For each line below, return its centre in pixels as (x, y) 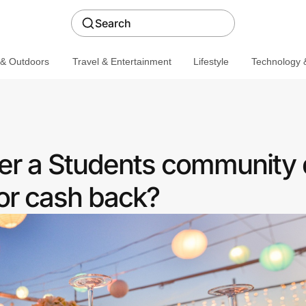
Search (113, 23)
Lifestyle (211, 61)
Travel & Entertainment (122, 61)
